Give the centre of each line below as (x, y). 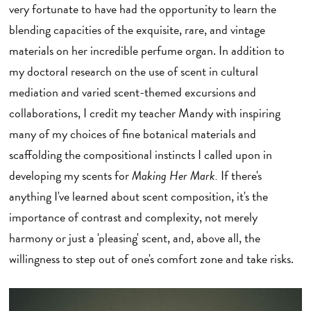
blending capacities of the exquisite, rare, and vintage (137, 30)
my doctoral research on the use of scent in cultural (133, 72)
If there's (241, 176)
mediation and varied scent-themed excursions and (132, 92)
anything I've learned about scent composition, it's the (138, 196)
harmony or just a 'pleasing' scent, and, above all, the (134, 238)
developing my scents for (70, 176)
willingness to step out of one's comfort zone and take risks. (154, 259)
